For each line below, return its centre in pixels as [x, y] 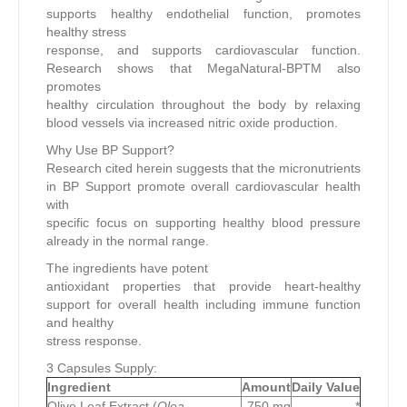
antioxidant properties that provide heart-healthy [203, 286]
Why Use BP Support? [110, 149]
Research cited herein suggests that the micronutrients [203, 168]
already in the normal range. [128, 240]
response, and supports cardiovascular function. [203, 50]
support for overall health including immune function [203, 304]
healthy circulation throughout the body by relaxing [203, 104]
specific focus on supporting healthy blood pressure [203, 222]
